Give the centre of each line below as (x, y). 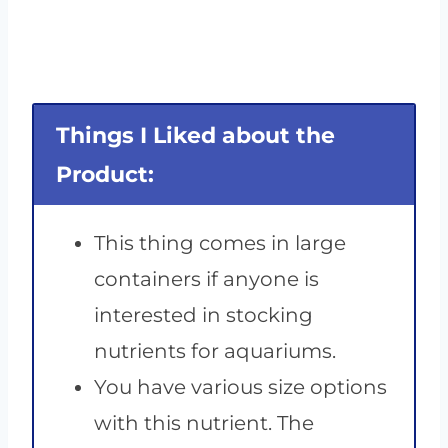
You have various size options (240, 387)
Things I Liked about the (195, 136)
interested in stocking (203, 315)
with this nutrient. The (204, 423)
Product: (105, 175)
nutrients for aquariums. (215, 351)
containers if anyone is (206, 279)
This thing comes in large (220, 243)
